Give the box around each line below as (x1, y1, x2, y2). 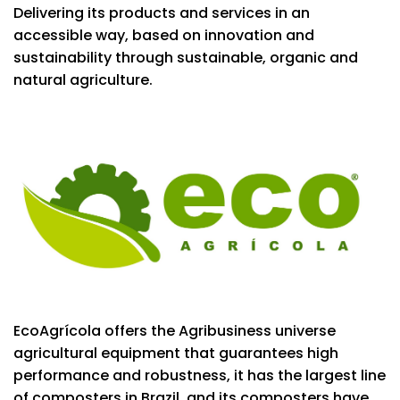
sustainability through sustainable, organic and (13, 46, 358, 68)
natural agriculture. (13, 69, 153, 90)
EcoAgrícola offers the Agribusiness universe (13, 321, 336, 342)
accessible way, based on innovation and (13, 24, 314, 46)
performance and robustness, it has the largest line (13, 365, 386, 387)
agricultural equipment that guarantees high (13, 343, 338, 364)
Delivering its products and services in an (13, 2, 310, 23)
